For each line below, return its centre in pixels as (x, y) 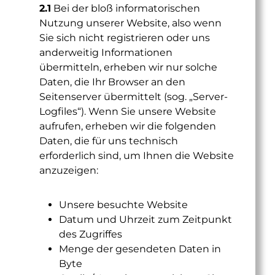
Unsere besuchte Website (123, 205)
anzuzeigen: (69, 170)
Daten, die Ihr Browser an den (112, 82)
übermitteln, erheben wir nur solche (128, 67)
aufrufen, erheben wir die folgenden (128, 126)
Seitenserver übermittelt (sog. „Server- (134, 97)
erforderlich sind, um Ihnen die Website (137, 156)
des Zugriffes (91, 234)
